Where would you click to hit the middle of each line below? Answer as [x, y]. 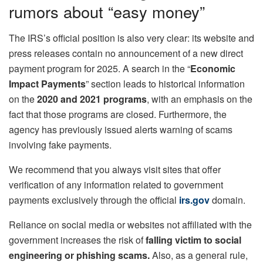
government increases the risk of [77, 240]
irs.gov [194, 200]
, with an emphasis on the [200, 99]
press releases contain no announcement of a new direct [126, 53]
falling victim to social [193, 240]
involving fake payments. [60, 144]
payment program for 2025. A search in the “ [100, 68]
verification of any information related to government [116, 184]
